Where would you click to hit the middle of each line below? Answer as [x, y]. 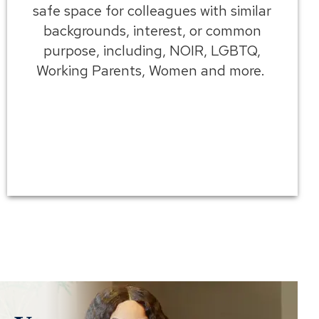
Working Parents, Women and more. [152, 70]
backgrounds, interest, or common [152, 30]
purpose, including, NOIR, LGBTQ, [152, 50]
